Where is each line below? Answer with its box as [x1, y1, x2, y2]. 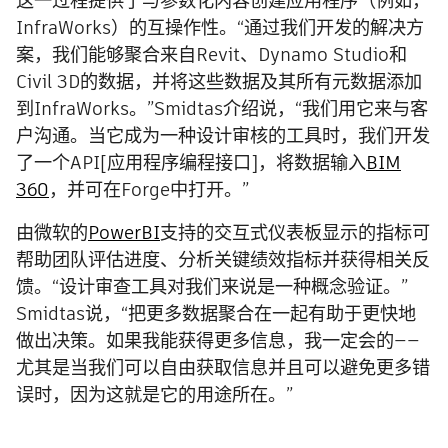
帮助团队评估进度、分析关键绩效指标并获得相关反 [16, 247, 430, 273]
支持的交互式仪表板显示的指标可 [160, 220, 430, 246]
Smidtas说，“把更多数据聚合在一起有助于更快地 [16, 301, 416, 327]
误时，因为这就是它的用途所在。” [16, 382, 293, 408]
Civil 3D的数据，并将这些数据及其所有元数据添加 [16, 69, 422, 95]
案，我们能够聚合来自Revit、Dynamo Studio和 [16, 42, 407, 68]
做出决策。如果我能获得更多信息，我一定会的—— [16, 328, 420, 354]
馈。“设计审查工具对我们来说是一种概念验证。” [16, 274, 408, 300]
